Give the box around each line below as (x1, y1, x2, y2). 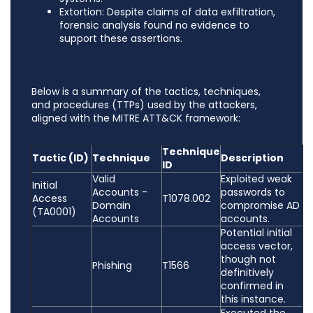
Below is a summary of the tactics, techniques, (31, 85, 261, 99)
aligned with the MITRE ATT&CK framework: (31, 111, 240, 126)
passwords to (221, 185, 285, 200)
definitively (221, 265, 274, 280)
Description (221, 151, 284, 166)
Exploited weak (221, 172, 292, 187)
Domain (92, 198, 131, 213)
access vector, (221, 239, 293, 254)
